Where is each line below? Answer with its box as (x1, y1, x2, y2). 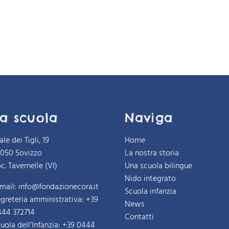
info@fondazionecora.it (18, 180, 99, 194)
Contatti (124, 210, 154, 224)
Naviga (124, 109, 173, 125)
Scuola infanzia (124, 185, 176, 198)
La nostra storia (124, 146, 179, 160)
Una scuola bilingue (124, 159, 192, 173)
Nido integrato (124, 172, 176, 186)
